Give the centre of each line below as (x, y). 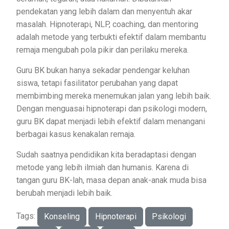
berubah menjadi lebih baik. (64, 193)
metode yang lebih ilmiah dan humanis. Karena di (102, 167)
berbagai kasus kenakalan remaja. (78, 134)
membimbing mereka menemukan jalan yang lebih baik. (114, 96)
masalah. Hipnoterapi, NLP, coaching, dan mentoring (107, 24)
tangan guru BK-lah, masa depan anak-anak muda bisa (111, 180)
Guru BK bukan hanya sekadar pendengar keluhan (103, 70)
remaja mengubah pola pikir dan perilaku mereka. (105, 50)
